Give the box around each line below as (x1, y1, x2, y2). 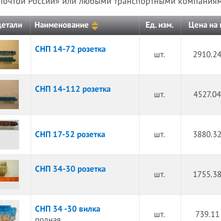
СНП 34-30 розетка (35, 164, 106, 174)
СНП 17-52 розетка (35, 130, 105, 140)
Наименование (35, 20, 89, 30)
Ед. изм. (146, 20, 174, 30)
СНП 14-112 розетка (35, 84, 110, 94)
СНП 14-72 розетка (35, 44, 106, 54)
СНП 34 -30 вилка (35, 204, 100, 214)
